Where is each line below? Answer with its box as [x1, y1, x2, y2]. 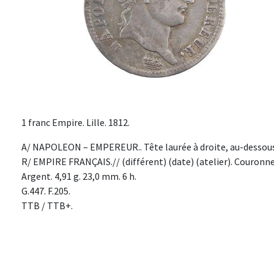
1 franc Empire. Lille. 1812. [21, 116, 130, 129]
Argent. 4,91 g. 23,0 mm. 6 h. [21, 170, 136, 183]
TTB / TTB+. [21, 199, 73, 212]
